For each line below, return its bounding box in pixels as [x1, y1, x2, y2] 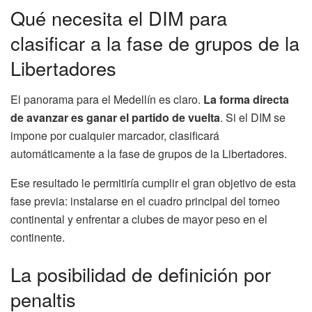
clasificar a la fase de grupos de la [10, 29, 299, 56]
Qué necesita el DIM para [10, 3, 227, 31]
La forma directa [203, 91, 289, 107]
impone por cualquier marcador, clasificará [10, 127, 219, 143]
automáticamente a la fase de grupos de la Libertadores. [10, 145, 287, 162]
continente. [10, 228, 65, 245]
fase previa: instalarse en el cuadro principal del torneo [10, 192, 280, 209]
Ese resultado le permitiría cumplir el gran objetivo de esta [10, 174, 296, 191]
